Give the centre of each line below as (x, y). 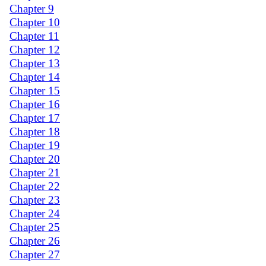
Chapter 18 (35, 131)
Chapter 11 (34, 36)
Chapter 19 (35, 145)
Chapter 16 (35, 104)
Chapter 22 (35, 186)
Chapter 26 (35, 240)
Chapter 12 (35, 49)
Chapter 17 (35, 118)
